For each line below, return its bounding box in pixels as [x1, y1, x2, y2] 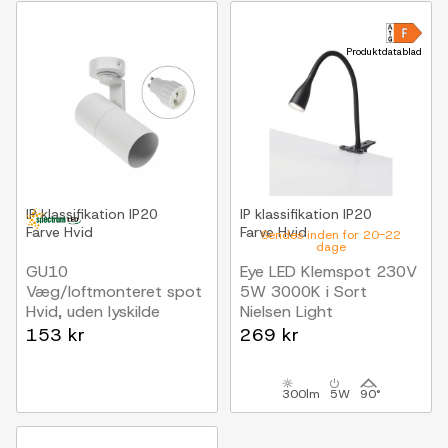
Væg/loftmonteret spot [26, 281, 202, 302]
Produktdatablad [346, 44, 422, 58]
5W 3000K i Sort [240, 281, 367, 302]
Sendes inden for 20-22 [261, 227, 401, 243]
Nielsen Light [240, 301, 333, 322]
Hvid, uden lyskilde [26, 301, 160, 322]
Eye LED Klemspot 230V [240, 261, 417, 282]
